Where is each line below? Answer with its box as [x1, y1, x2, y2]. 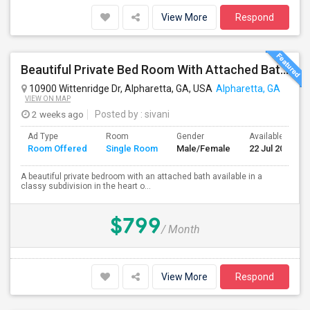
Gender [176, 131, 204, 141]
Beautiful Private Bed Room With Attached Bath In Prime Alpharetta [280, 62, 289, 77]
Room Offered [28, 143, 87, 154]
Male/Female [176, 143, 230, 154]
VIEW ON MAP [25, 95, 71, 102]
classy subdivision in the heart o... [21, 181, 151, 191]
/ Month [161, 223, 200, 236]
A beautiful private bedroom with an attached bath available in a [21, 172, 262, 181]
